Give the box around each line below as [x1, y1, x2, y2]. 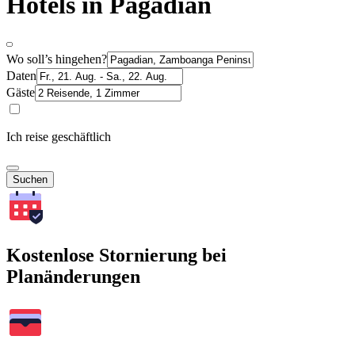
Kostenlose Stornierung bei [6, 244, 227, 265]
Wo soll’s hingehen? [6, 52, 107, 66]
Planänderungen [6, 265, 140, 287]
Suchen [13, 173, 48, 185]
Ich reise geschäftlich [6, 129, 111, 143]
